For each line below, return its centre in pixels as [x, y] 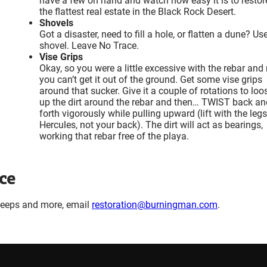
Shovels [56, 23]
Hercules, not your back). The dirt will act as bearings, [151, 125]
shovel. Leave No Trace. [89, 45]
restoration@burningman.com [155, 204]
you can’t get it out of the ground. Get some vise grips [151, 79]
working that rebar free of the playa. [114, 136]
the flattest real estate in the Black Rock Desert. [138, 11]
